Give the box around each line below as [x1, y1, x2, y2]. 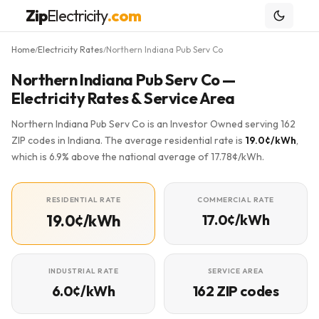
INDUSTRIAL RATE [48, 266, 119, 276]
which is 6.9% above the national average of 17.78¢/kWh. [11, 150, 264, 163]
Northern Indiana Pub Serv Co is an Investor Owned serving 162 [11, 117, 296, 130]
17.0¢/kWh [202, 211, 270, 229]
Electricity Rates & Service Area [11, 88, 235, 108]
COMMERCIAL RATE [197, 195, 274, 204]
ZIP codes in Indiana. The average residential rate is [11, 134, 245, 147]
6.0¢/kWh [51, 282, 115, 300]
